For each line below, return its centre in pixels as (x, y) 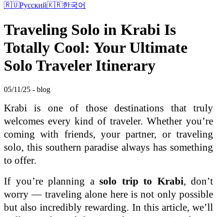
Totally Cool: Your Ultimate (96, 48)
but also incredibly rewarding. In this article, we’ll (108, 207)
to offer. (20, 160)
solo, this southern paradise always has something (108, 147)
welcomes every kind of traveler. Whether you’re (108, 121)
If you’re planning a (52, 181)
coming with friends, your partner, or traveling (108, 134)
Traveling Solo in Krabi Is (90, 30)
